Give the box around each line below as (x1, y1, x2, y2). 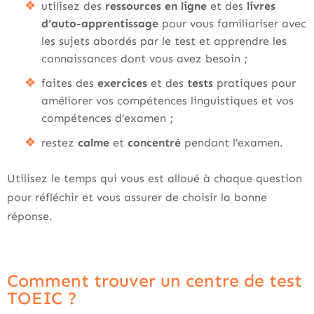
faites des (41, 76, 97, 90)
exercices (97, 76, 151, 90)
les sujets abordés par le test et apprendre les (41, 34, 287, 48)
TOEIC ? (7, 288, 77, 309)
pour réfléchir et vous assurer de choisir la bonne (7, 191, 267, 204)
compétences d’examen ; (41, 111, 174, 125)
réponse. (7, 210, 53, 223)
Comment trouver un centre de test (7, 271, 302, 292)
